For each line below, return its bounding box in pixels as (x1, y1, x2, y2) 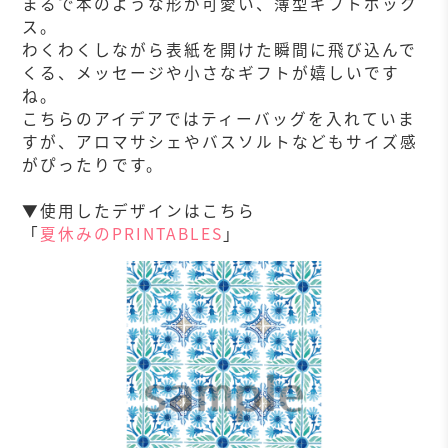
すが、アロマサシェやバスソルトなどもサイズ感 (22, 130, 419, 154)
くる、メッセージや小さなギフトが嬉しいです (22, 61, 401, 85)
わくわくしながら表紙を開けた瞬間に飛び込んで (22, 38, 418, 62)
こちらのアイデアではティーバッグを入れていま (22, 107, 417, 131)
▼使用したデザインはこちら (22, 199, 257, 223)
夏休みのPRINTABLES (40, 222, 224, 246)
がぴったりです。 (22, 153, 165, 177)
